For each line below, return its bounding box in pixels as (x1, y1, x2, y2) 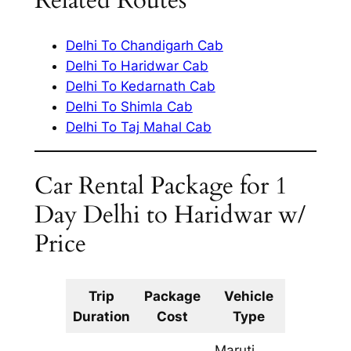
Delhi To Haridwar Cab (65, 57, 208, 74)
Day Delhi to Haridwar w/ (34, 198, 306, 232)
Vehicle (224, 288, 274, 305)
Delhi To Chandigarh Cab (65, 37, 223, 53)
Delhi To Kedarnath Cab (65, 78, 215, 94)
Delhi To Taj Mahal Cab (65, 118, 212, 135)
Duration (73, 309, 131, 325)
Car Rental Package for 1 (34, 169, 288, 203)
